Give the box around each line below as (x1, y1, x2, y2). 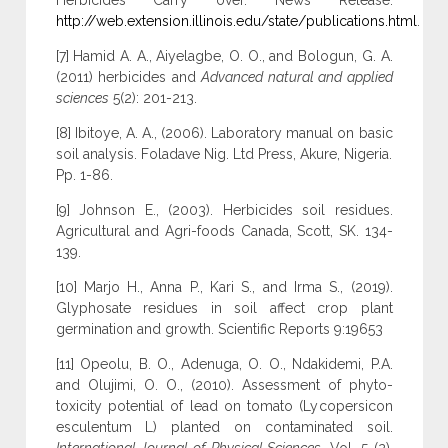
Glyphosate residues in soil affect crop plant (55, 300, 393, 317)
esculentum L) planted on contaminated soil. (55, 419, 393, 436)
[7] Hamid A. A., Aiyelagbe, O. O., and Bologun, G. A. (55, 48, 393, 65)
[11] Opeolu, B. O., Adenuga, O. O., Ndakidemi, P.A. (55, 356, 393, 373)
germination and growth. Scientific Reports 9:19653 (55, 321, 383, 338)
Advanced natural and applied (201, 69, 393, 86)
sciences (55, 90, 109, 107)
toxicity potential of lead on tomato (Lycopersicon (55, 398, 393, 415)
